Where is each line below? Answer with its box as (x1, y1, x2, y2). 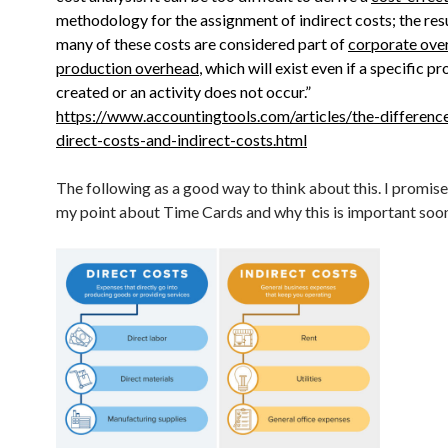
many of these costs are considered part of (56, 34, 348, 54)
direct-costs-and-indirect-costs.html (56, 130, 307, 150)
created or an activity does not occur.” (56, 82, 311, 102)
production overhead (56, 58, 199, 78)
